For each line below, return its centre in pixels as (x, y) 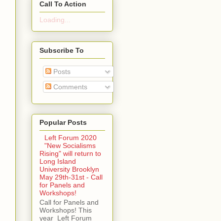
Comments (69, 87)
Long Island (57, 161)
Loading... (55, 20)
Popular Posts (63, 122)
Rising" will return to (70, 153)
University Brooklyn (69, 169)
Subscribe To (61, 50)
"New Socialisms (70, 145)
